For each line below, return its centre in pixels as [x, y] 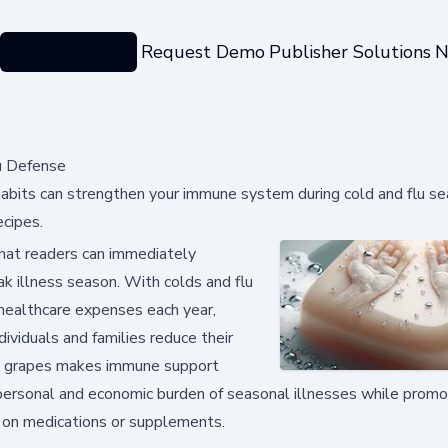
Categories [60, 51]
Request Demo [202, 51]
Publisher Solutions [349, 51]
